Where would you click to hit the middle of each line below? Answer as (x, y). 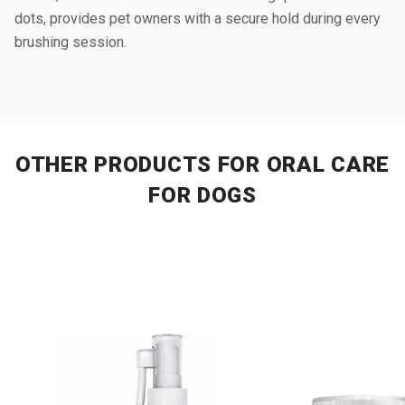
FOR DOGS (202, 195)
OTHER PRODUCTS (116, 165)
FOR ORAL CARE (304, 165)
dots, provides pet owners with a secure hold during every (198, 19)
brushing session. (71, 42)
